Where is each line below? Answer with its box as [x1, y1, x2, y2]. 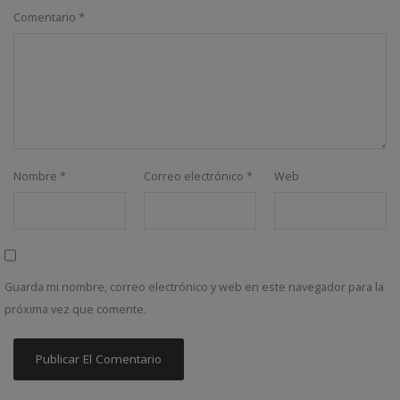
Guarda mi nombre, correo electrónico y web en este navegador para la [4, 279, 384, 296]
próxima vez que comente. [4, 302, 146, 318]
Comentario [13, 10, 79, 26]
